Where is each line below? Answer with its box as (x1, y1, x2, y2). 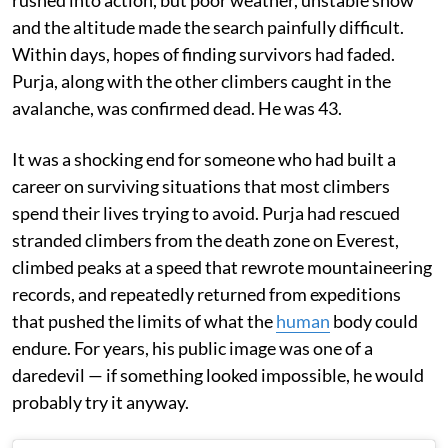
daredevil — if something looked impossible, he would (12, 364, 424, 387)
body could (330, 310, 418, 333)
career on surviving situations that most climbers (12, 175, 390, 198)
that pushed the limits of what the (12, 310, 276, 333)
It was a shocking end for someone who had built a (12, 148, 396, 171)
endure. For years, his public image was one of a (12, 337, 373, 360)
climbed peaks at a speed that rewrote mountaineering (12, 256, 432, 279)
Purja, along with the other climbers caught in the (12, 70, 391, 93)
